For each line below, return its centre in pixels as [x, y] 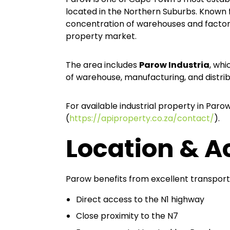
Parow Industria [174, 65]
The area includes [102, 65]
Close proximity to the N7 [127, 216]
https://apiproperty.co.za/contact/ [142, 118]
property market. [101, 36]
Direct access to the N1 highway [140, 199]
